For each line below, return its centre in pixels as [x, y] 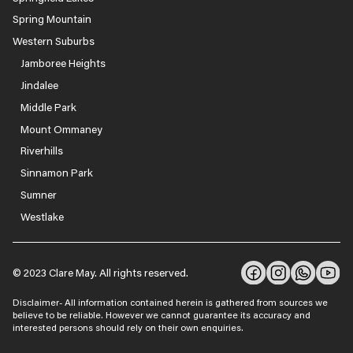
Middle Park [48, 107]
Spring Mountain [52, 19]
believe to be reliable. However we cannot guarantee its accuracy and [161, 314]
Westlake [42, 217]
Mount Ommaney [61, 129]
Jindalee [39, 85]
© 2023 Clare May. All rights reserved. [100, 273]
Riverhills [41, 151]
